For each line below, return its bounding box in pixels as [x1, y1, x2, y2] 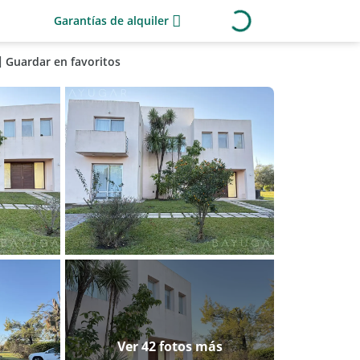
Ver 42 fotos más [117, 337, 223, 355]
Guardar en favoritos [5, 54, 121, 69]
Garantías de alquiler [54, 13, 169, 28]
